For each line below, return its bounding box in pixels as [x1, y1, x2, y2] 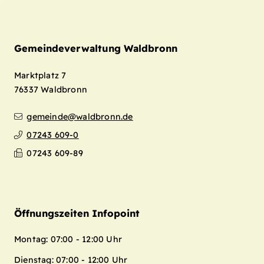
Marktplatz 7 [14, 70, 67, 81]
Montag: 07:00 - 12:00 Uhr [14, 234, 122, 245]
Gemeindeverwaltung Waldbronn [14, 42, 177, 54]
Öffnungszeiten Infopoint [14, 207, 140, 219]
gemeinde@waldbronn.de [27, 111, 133, 122]
